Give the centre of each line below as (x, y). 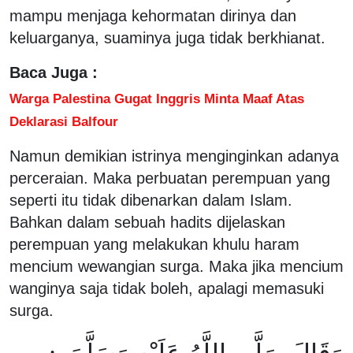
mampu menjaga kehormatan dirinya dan (153, 15)
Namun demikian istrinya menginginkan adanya (174, 156)
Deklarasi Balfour (66, 121)
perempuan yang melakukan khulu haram (154, 244)
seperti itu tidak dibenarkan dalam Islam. (151, 200)
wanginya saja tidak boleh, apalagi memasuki (167, 288)
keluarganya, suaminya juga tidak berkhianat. (172, 37)
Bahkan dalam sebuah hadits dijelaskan (147, 222)
